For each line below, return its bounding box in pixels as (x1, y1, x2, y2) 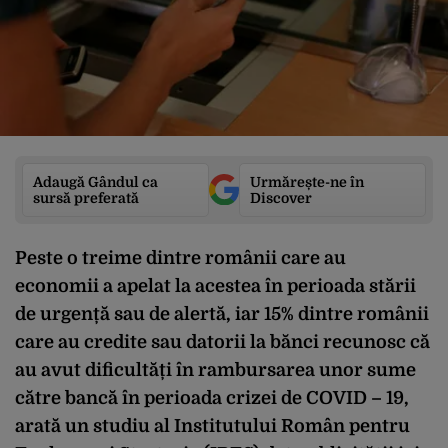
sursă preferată (33, 189, 139, 206)
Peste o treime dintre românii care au (15, 247, 346, 268)
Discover (250, 189, 312, 206)
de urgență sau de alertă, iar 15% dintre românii (15, 303, 429, 324)
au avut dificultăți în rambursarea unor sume (15, 359, 416, 380)
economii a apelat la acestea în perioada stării (15, 275, 416, 296)
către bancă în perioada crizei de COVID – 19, (15, 387, 409, 408)
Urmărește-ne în (250, 173, 364, 190)
